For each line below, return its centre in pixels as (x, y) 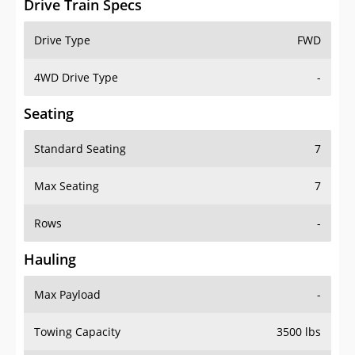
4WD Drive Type (76, 30)
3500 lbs (299, 284)
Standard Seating (80, 101)
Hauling (50, 212)
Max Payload (67, 247)
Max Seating (67, 139)
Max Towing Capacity (90, 322)
